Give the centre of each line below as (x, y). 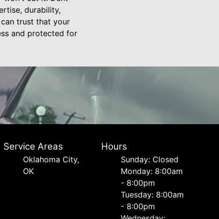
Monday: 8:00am (152, 171)
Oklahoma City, (51, 159)
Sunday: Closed (150, 159)
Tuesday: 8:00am (153, 195)
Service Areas (33, 146)
